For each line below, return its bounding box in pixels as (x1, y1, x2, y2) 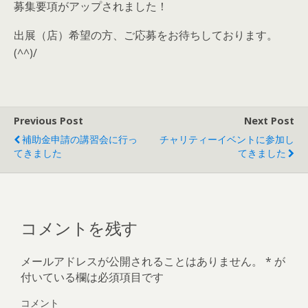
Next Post (244, 114, 294, 127)
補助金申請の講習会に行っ (22, 133, 137, 146)
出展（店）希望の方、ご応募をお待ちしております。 (14, 27, 278, 43)
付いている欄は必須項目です (21, 269, 164, 285)
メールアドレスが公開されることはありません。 (21, 253, 263, 269)
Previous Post (14, 114, 83, 127)
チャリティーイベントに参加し (159, 133, 294, 146)
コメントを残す (21, 214, 138, 239)
